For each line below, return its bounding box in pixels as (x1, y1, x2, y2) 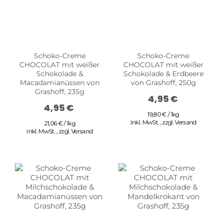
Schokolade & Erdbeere (123, 69, 204, 78)
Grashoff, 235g (34, 87, 85, 96)
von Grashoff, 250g (130, 78, 196, 87)
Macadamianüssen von (19, 78, 100, 87)
